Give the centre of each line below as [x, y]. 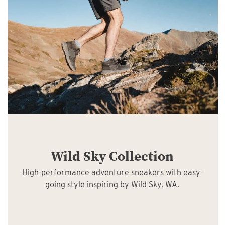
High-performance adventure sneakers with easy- [112, 172]
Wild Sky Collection [113, 156]
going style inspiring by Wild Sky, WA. [113, 184]
